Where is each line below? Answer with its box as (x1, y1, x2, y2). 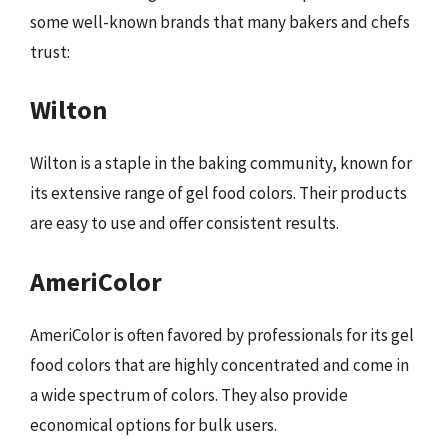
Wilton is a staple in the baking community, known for (30, 152, 412, 174)
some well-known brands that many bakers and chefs (30, 10, 410, 33)
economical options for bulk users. (30, 413, 277, 436)
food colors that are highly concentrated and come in (30, 353, 409, 376)
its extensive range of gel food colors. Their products (30, 182, 407, 204)
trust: (30, 40, 70, 63)
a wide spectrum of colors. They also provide (30, 383, 348, 406)
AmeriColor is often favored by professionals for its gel (30, 323, 414, 346)
